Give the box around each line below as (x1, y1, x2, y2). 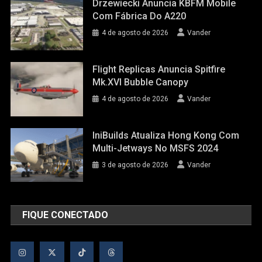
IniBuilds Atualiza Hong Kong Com (92, 129, 240, 141)
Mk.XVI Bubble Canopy (92, 77, 189, 88)
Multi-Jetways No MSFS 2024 (92, 142, 219, 154)
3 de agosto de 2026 (102, 160, 169, 169)
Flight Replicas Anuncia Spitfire (92, 64, 226, 75)
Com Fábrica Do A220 (92, 11, 187, 22)
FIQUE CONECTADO (22, 209, 109, 221)
